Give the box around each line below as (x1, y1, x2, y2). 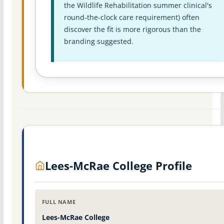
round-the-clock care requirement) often (63, 12, 199, 22)
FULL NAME (41, 198, 76, 206)
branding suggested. (63, 36, 133, 46)
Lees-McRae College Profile (44, 158, 192, 173)
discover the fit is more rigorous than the (63, 24, 201, 34)
